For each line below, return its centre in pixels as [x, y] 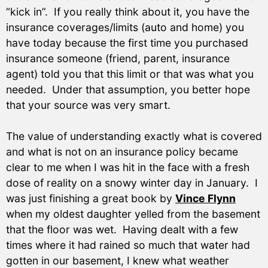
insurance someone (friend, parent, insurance [118, 58]
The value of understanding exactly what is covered [134, 136]
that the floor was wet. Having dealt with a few [122, 230]
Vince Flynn [205, 199]
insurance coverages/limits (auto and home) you [125, 27]
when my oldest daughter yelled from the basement [133, 214]
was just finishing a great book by [91, 199]
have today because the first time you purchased [127, 42]
